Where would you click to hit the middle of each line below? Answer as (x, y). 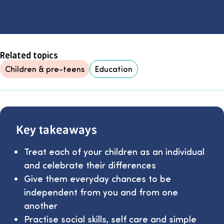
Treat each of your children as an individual (114, 151)
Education (114, 68)
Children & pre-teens (45, 68)
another (41, 205)
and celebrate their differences (90, 164)
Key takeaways (56, 129)
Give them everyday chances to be (97, 178)
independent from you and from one (101, 191)
